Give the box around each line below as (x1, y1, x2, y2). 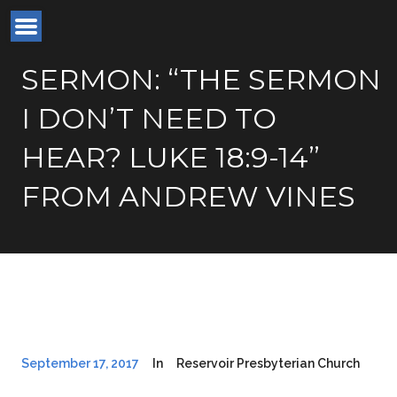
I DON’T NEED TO (21, 101, 276, 136)
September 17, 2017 (21, 356, 139, 370)
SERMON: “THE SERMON (21, 62, 381, 97)
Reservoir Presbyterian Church (176, 356, 360, 370)
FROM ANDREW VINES (21, 179, 355, 214)
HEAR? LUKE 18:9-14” (21, 140, 320, 175)
